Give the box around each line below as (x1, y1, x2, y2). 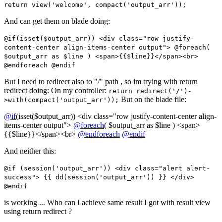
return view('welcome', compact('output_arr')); (4, 1, 186, 9)
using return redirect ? (4, 207, 72, 216)
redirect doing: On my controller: (4, 86, 109, 95)
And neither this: (4, 147, 56, 156)
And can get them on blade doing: (4, 17, 110, 26)
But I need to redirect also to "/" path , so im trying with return (4, 77, 198, 86)
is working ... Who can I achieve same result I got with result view (4, 198, 211, 207)
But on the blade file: (119, 95, 186, 104)
